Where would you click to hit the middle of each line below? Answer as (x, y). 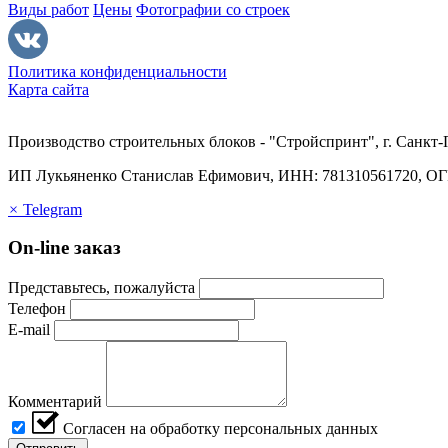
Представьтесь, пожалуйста (101, 288)
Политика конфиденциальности (117, 71)
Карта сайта (48, 89)
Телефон (37, 309)
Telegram (52, 209)
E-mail (29, 330)
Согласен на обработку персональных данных (220, 429)
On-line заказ (64, 248)
